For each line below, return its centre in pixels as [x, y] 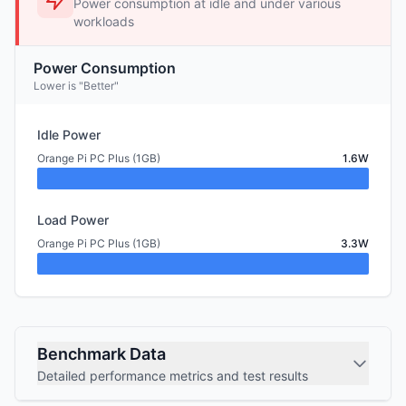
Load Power [73, 220]
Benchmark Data [101, 354]
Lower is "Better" [76, 86]
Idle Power [69, 135]
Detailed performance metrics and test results [173, 376]
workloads [104, 21]
